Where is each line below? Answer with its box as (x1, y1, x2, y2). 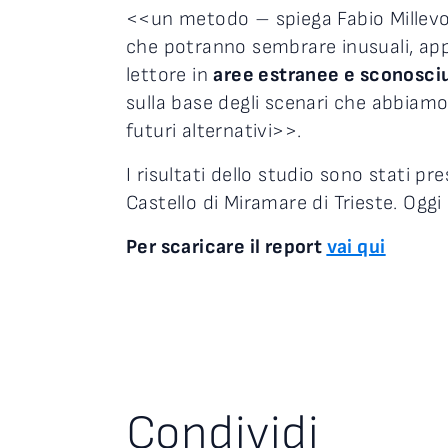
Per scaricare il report (126, 235, 327, 260)
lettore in (126, 63, 214, 88)
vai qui (326, 235, 386, 260)
